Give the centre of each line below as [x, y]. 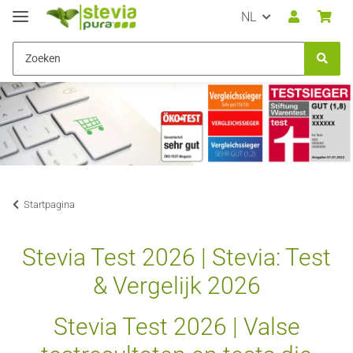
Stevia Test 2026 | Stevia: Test [176, 258]
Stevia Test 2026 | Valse [176, 327]
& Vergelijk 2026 [176, 286]
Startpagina [49, 205]
